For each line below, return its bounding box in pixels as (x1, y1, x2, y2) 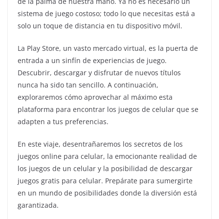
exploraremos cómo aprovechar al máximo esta (18, 92, 173, 102)
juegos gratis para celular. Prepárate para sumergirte (18, 176, 193, 185)
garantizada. (18, 200, 59, 210)
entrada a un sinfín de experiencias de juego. (18, 56, 167, 65)
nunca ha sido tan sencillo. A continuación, (18, 80, 158, 89)
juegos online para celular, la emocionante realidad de (18, 152, 197, 161)
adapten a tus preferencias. (18, 117, 109, 126)
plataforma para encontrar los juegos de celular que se (18, 105, 198, 114)
